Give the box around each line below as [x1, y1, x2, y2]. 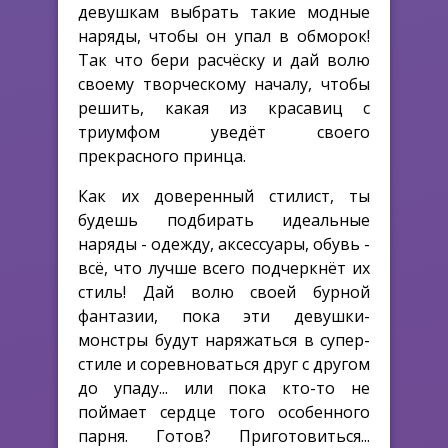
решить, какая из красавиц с [78, 96, 370, 119]
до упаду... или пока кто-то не [78, 376, 370, 399]
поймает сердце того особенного [78, 400, 370, 423]
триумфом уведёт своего [78, 120, 370, 143]
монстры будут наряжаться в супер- [78, 328, 370, 351]
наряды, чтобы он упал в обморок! [78, 24, 370, 47]
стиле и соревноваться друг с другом [78, 352, 370, 375]
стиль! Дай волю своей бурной [78, 280, 370, 303]
